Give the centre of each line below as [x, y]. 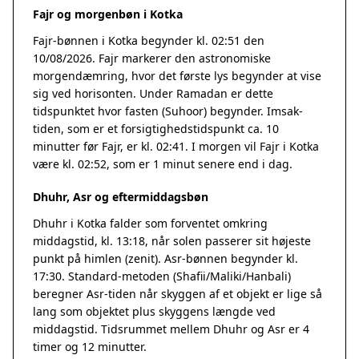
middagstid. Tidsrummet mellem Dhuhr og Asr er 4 [171, 329]
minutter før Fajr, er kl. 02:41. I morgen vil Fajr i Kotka [176, 146]
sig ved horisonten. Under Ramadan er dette [153, 93]
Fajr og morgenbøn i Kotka [108, 14]
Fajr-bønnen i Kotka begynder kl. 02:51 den [149, 40]
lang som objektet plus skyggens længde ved [154, 311]
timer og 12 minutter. [90, 347]
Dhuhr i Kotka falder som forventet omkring [150, 223]
